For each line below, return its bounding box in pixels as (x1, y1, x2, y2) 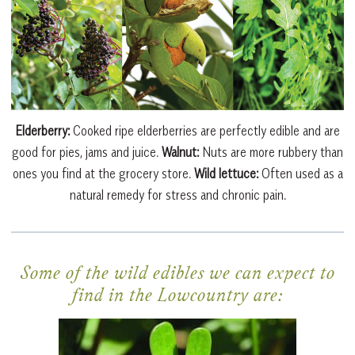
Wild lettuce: (193, 166, 258, 182)
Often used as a (258, 166, 343, 182)
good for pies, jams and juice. (12, 144, 162, 161)
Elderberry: (15, 123, 70, 139)
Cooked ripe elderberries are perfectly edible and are (70, 123, 340, 139)
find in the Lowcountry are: (71, 287, 284, 308)
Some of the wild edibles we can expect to (20, 265, 335, 286)
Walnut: (162, 144, 199, 161)
